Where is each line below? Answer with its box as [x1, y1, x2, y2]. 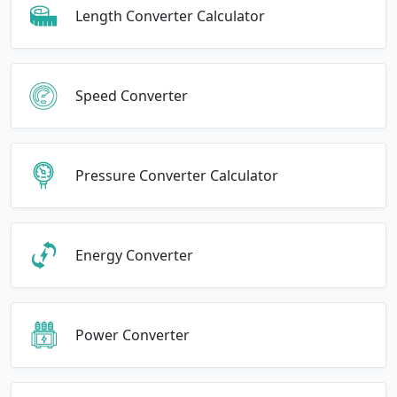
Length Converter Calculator [75, 5, 265, 26]
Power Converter [75, 324, 190, 345]
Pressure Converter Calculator [75, 165, 278, 185]
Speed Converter [75, 85, 188, 105]
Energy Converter [75, 245, 193, 265]
